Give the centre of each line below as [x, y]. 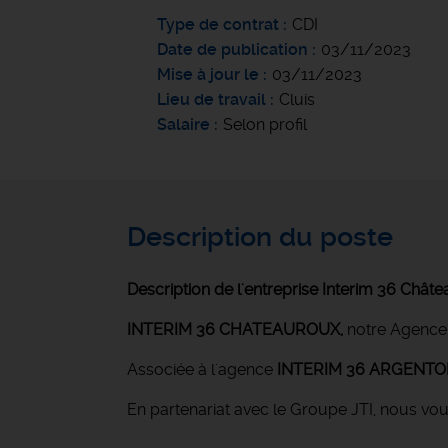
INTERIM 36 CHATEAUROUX [233, 329]
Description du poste [260, 237]
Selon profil [265, 124]
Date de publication [234, 49]
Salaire [183, 124]
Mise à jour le [208, 74]
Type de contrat [218, 24]
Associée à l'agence [200, 369]
